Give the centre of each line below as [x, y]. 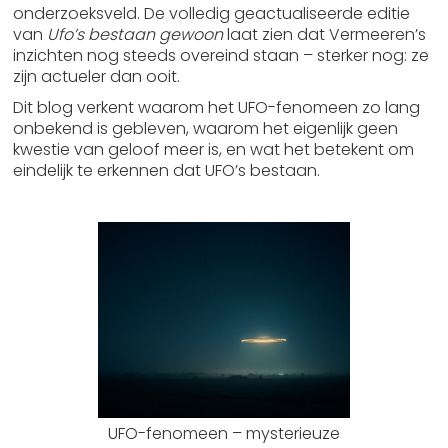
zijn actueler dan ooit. [97, 76]
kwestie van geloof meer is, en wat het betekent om [214, 149]
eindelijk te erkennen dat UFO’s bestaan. [167, 170]
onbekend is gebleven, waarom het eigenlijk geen [206, 128]
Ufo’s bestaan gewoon [135, 34]
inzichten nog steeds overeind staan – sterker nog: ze [221, 55]
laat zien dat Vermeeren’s [325, 34]
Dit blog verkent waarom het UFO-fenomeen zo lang [217, 107]
